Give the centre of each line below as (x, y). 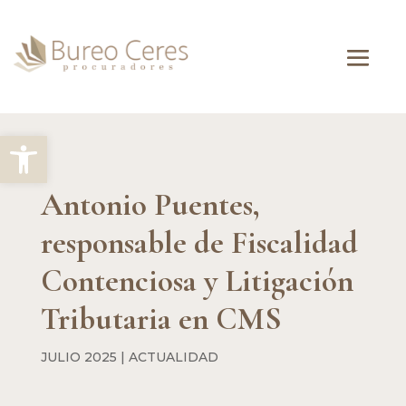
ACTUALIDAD (173, 357)
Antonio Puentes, (150, 204)
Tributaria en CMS (161, 319)
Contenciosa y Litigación (197, 280)
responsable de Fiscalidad (199, 242)
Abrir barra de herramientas (107, 144)
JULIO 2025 (78, 357)
